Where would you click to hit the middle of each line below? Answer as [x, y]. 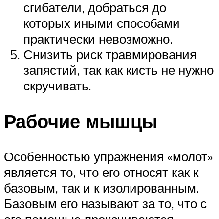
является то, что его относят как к [101, 172]
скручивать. [57, 85]
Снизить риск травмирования [110, 54]
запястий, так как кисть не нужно [119, 70]
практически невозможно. [98, 38]
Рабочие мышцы [81, 121]
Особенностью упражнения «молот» [108, 156]
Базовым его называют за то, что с [105, 203]
